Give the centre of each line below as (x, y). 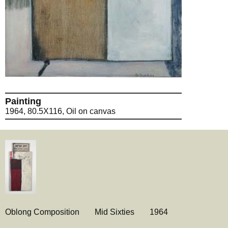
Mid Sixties (115, 212)
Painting (23, 101)
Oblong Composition (42, 212)
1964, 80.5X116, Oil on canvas (60, 111)
